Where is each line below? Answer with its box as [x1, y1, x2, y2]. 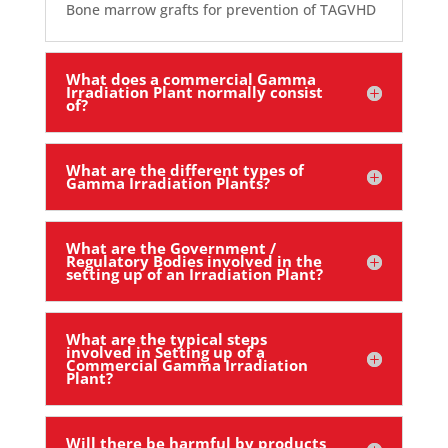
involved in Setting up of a [65, 342, 265, 362]
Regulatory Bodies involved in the [65, 251, 322, 271]
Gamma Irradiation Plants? [65, 173, 270, 193]
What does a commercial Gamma [65, 69, 316, 89]
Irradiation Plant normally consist [65, 82, 323, 102]
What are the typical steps [65, 329, 267, 349]
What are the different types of [65, 160, 304, 180]
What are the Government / [65, 238, 276, 258]
